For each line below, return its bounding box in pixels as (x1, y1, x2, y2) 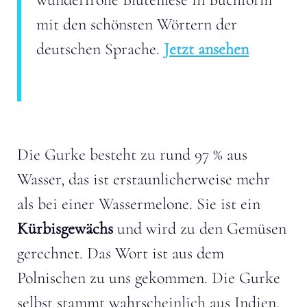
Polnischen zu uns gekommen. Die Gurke (17, 267, 280, 288)
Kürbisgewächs (17, 218, 113, 238)
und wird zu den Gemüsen (113, 218, 286, 238)
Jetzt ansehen (164, 38, 249, 59)
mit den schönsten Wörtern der (36, 14, 237, 34)
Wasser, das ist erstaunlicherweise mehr (17, 169, 270, 189)
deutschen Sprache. (36, 38, 164, 59)
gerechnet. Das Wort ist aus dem (17, 243, 224, 263)
